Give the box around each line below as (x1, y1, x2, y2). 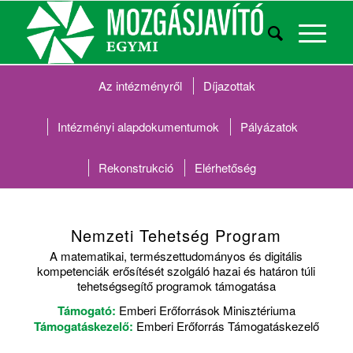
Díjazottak (203, 77, 256, 94)
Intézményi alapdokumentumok (57, 118, 219, 135)
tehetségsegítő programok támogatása (76, 277, 276, 294)
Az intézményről (98, 77, 183, 94)
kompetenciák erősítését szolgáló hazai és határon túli (37, 262, 316, 279)
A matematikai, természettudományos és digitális (50, 247, 303, 264)
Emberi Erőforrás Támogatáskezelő (132, 318, 319, 335)
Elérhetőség (195, 159, 257, 176)
